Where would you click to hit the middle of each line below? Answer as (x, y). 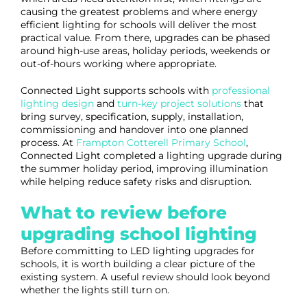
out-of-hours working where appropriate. (119, 64)
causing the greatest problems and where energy (139, 12)
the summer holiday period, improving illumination (144, 169)
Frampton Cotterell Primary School (161, 143)
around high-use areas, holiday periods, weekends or (146, 51)
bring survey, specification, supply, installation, (132, 116)
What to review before (124, 212)
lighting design (57, 103)
